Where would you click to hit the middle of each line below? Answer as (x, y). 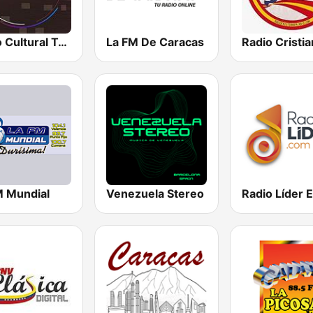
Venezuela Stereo (155, 193)
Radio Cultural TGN (63, 42)
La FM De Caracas (155, 42)
